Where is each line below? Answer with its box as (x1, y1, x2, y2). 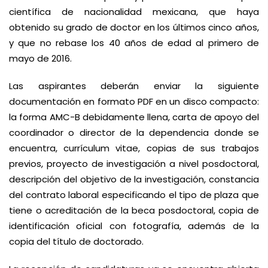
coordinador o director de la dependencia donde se (9, 126, 259, 139)
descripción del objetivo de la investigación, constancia (9, 173, 259, 185)
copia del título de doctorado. (9, 235, 144, 248)
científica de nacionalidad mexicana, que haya (9, 5, 259, 18)
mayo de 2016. (9, 52, 72, 65)
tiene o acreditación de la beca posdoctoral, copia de (9, 204, 259, 217)
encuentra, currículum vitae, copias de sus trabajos (9, 142, 259, 154)
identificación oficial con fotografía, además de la (9, 220, 259, 232)
